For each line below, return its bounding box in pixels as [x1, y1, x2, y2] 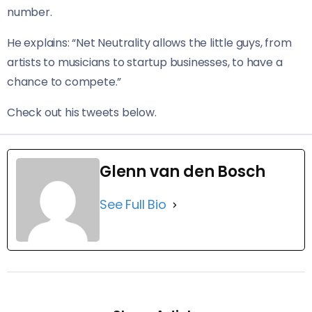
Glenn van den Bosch [100, 161, 266, 183]
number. [7, 4, 52, 21]
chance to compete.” [7, 74, 122, 91]
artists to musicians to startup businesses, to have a [7, 54, 283, 71]
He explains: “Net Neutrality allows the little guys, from [7, 35, 292, 52]
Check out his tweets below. [7, 104, 157, 121]
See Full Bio [100, 196, 166, 214]
